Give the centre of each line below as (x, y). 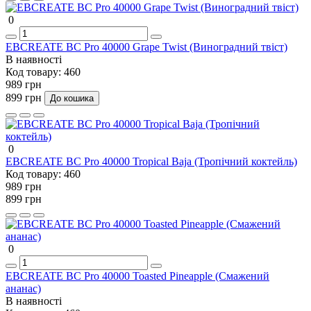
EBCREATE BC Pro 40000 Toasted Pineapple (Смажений (137, 276)
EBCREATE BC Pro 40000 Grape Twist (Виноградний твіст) (146, 47)
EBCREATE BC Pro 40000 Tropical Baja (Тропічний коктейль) (151, 161)
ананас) (23, 288)
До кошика (72, 98)
